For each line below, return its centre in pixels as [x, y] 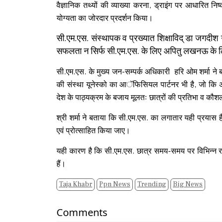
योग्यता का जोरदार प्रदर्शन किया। [105, 18]
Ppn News [115, 185]
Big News [188, 185]
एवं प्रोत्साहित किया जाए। [93, 131]
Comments [82, 213]
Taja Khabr [76, 185]
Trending [152, 185]
